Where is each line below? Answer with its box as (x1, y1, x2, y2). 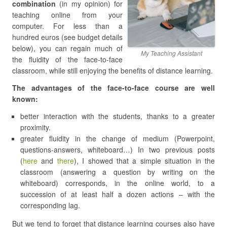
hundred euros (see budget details (12, 32, 123, 42)
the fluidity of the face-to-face (12, 54, 123, 64)
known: (12, 94, 38, 104)
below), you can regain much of (12, 43, 123, 53)
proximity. (20, 122, 51, 132)
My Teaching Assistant (140, 49, 202, 57)
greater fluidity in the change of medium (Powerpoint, (20, 133, 215, 143)
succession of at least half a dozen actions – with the (20, 189, 215, 199)
